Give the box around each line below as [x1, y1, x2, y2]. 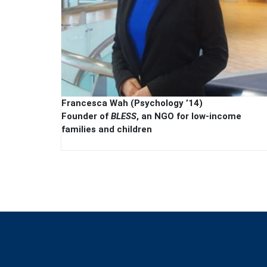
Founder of [61, 110, 111, 122]
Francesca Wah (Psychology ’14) [61, 97, 203, 108]
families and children [61, 123, 152, 135]
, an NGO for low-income [136, 110, 241, 122]
